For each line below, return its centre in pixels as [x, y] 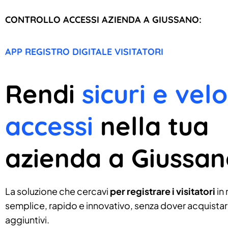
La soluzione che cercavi [58, 191]
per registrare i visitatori [163, 191]
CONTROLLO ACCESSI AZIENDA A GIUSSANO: [103, 19]
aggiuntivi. [27, 219]
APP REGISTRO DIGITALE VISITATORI [84, 51]
